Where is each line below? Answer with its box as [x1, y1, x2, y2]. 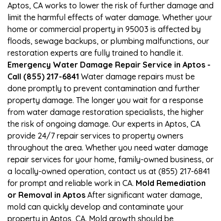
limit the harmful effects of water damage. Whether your [7, 12, 212, 22]
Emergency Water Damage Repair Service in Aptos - [7, 59, 211, 70]
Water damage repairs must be [79, 71, 195, 81]
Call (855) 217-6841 [7, 71, 79, 81]
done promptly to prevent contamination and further [7, 83, 200, 93]
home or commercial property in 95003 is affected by [7, 24, 201, 34]
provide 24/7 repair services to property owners [7, 130, 184, 141]
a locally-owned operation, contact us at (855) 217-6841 [7, 166, 210, 176]
